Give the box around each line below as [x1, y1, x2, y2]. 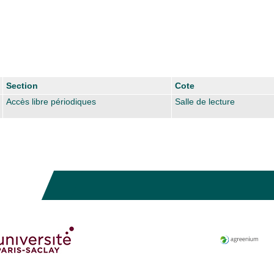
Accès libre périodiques [6, 96, 96, 106]
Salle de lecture [175, 96, 235, 106]
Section [6, 80, 38, 91]
